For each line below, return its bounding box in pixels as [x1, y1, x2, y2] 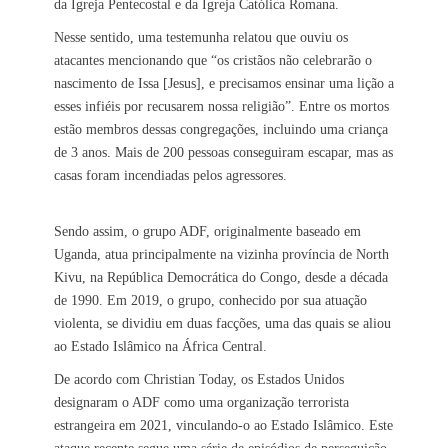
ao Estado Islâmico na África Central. [54, 339, 267, 355]
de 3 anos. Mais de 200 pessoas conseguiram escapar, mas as [54, 145, 393, 161]
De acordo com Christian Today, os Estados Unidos [54, 372, 344, 388]
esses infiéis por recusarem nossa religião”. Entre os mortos [54, 99, 389, 115]
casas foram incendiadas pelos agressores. [54, 168, 287, 184]
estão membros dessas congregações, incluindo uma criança [54, 122, 388, 138]
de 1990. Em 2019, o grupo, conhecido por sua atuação [54, 293, 367, 309]
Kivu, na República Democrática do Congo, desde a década [54, 270, 388, 286]
